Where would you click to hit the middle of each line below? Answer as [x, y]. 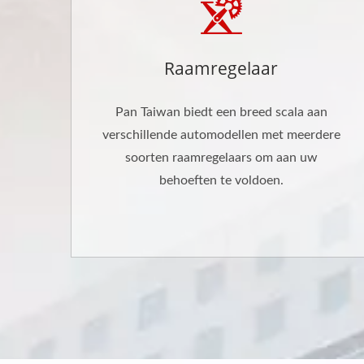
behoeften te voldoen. [221, 180]
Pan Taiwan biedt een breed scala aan [221, 112]
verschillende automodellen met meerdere [221, 134]
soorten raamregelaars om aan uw [221, 157]
